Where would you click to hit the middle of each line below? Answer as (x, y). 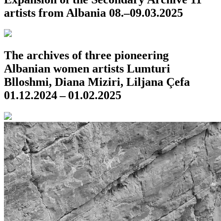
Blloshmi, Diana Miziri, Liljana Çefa (97, 82)
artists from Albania (55, 13)
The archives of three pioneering (86, 55)
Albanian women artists (64, 69)
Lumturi (148, 69)
